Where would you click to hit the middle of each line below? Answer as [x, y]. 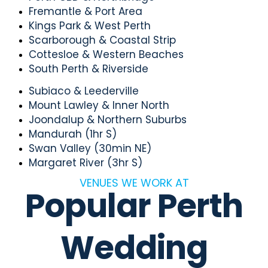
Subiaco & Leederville [84, 91]
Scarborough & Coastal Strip [102, 40]
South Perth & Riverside [89, 68]
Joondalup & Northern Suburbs [108, 120]
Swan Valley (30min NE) [90, 149]
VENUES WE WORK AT [134, 183]
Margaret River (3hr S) [86, 163]
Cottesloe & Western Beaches [106, 54]
